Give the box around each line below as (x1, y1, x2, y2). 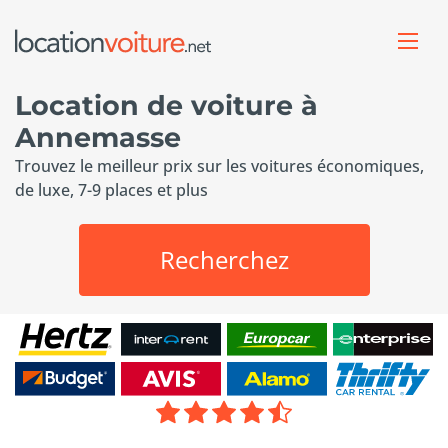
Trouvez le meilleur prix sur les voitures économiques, (15, 155, 424, 177)
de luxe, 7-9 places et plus (15, 179, 208, 201)
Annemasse (15, 121, 181, 154)
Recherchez (159, 243, 289, 276)
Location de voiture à (15, 89, 318, 122)
